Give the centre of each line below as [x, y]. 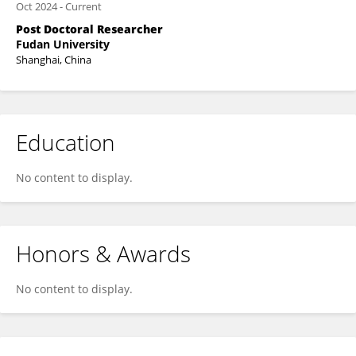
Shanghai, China [54, 60]
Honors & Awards [103, 253]
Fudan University [63, 44]
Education [66, 142]
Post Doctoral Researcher [89, 29]
